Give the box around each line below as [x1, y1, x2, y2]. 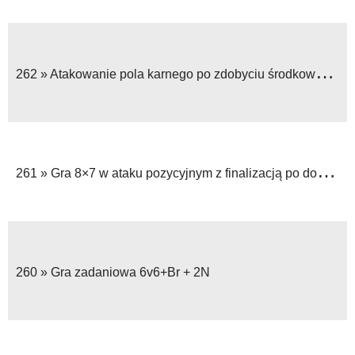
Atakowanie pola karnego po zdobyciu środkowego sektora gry [50, 67, 315, 81]
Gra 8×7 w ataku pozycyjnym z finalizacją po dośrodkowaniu [51, 166, 317, 180]
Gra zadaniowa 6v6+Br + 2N [51, 265, 210, 279]
